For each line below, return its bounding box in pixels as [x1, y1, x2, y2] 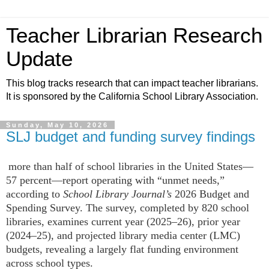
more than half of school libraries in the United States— [8, 160, 253, 172]
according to [6, 187, 63, 200]
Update [6, 47, 73, 70]
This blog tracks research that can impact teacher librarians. [6, 78, 258, 88]
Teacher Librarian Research [6, 24, 262, 47]
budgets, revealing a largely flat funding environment [6, 243, 238, 255]
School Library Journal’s [63, 187, 175, 200]
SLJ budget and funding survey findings [6, 128, 255, 145]
